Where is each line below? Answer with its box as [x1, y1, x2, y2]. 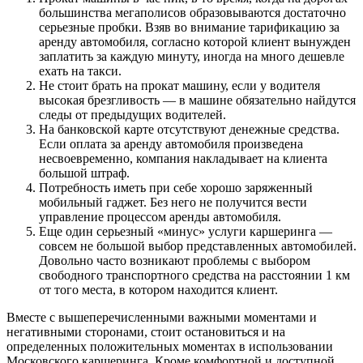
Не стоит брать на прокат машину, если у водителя [39, 79, 320, 93]
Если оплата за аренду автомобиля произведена [39, 137, 303, 152]
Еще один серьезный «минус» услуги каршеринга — [39, 224, 332, 239]
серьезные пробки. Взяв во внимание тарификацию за [39, 20, 340, 35]
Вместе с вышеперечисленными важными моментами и [6, 310, 317, 325]
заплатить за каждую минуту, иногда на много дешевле [39, 49, 344, 64]
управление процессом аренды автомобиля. [39, 210, 281, 224]
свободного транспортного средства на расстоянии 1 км [39, 268, 350, 283]
